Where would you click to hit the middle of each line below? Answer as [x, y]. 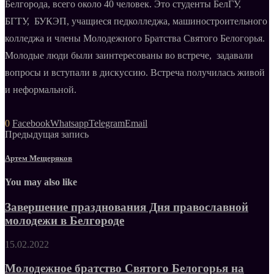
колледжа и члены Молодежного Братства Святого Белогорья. [135, 38]
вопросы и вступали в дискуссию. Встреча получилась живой [135, 72]
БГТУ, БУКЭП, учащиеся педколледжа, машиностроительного [136, 21]
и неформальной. [41, 89]
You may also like [41, 182]
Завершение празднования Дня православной [127, 207]
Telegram [107, 123]
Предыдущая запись [47, 134]
